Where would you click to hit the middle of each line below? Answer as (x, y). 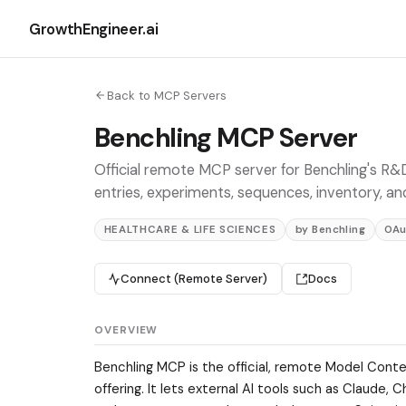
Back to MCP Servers (167, 95)
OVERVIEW (126, 331)
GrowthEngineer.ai (94, 29)
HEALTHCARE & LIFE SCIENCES (190, 230)
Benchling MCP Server (226, 137)
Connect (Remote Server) (194, 279)
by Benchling (330, 230)
